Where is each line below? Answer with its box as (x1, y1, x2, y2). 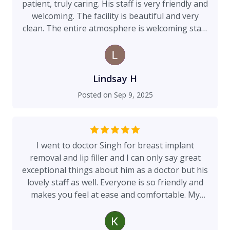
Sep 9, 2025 (113, 90, 153, 100)
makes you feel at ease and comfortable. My (30, 189, 200, 200)
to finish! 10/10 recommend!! (61, 35, 169, 46)
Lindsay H (93, 72, 137, 85)
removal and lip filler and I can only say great (29, 152, 201, 163)
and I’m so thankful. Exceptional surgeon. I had (25, 214, 205, 225)
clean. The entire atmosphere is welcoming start (22, 23, 208, 34)
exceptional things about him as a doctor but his (22, 164, 208, 176)
